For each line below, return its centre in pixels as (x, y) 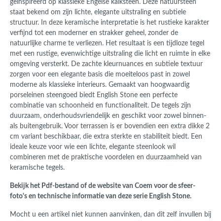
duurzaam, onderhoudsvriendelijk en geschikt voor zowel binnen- (108, 116)
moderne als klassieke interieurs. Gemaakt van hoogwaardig (100, 85)
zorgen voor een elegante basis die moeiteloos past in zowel (100, 75)
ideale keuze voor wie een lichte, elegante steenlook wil (93, 147)
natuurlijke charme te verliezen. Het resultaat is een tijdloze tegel (107, 44)
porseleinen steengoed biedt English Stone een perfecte (94, 95)
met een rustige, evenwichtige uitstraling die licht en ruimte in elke (110, 54)
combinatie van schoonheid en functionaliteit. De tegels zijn (100, 106)
